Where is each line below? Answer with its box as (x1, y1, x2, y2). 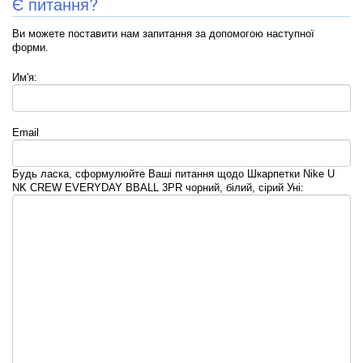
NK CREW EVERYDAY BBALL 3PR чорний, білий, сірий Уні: (12, 181, 304, 194)
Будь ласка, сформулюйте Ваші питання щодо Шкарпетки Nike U (12, 167, 335, 180)
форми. (12, 41, 49, 53)
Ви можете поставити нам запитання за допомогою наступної (12, 27, 314, 40)
